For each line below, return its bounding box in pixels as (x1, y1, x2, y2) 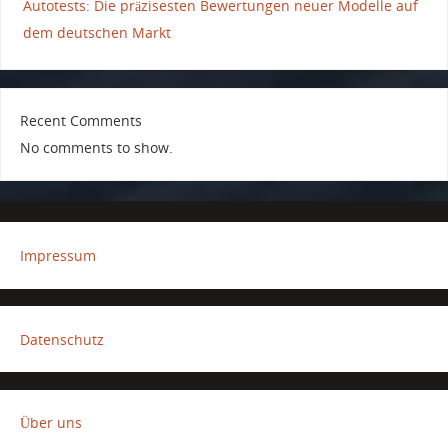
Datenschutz (19, 329, 104, 349)
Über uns (19, 413, 82, 433)
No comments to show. (19, 138, 173, 158)
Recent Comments (19, 111, 142, 131)
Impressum (19, 245, 96, 265)
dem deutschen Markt (22, 22, 171, 42)
